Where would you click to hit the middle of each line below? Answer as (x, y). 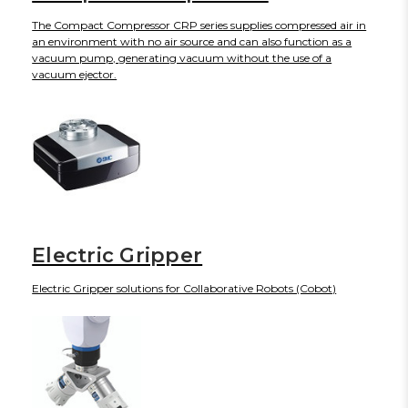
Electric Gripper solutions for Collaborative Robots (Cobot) (184, 288)
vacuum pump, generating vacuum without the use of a (182, 57)
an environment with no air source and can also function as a (192, 41)
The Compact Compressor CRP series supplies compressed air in (199, 25)
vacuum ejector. (75, 74)
